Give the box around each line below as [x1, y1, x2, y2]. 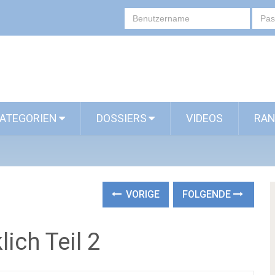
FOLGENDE [182, 188, 234, 200]
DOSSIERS [96, 112, 147, 125]
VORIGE [123, 188, 160, 200]
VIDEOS [186, 112, 223, 125]
